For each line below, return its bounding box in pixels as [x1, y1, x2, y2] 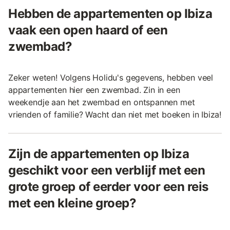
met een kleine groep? [8, 195, 137, 210]
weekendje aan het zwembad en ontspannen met [8, 97, 195, 107]
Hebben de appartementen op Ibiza [8, 6, 213, 21]
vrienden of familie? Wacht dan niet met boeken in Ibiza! [8, 109, 222, 120]
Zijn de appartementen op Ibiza [8, 146, 189, 161]
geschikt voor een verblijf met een [8, 162, 205, 178]
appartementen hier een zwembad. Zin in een [8, 84, 180, 95]
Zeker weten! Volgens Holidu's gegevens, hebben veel [8, 72, 214, 83]
